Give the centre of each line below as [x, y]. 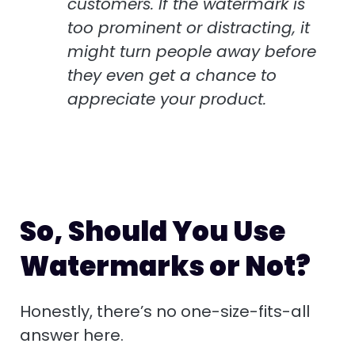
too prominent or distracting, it [189, 28]
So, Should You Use [153, 232]
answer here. [72, 336]
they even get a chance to [172, 76]
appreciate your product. [167, 99]
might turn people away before [192, 52]
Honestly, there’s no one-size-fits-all [165, 312]
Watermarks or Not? [165, 267]
